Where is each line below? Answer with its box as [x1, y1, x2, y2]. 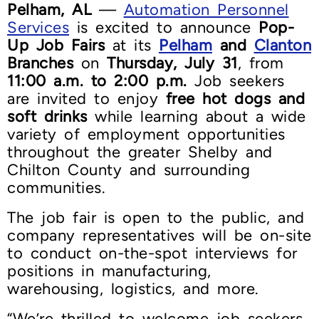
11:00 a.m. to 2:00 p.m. [7, 71, 187, 91]
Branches [7, 53, 73, 73]
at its [105, 36, 159, 56]
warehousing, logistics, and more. [7, 279, 259, 299]
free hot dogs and [165, 89, 305, 109]
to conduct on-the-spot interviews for [7, 244, 298, 263]
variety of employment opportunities [7, 125, 286, 145]
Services [7, 18, 69, 38]
